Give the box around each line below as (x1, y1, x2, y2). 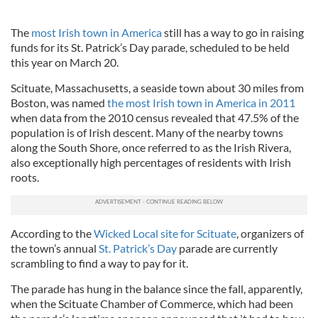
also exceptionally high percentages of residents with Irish (11, 155, 291, 169)
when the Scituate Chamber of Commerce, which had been (11, 297, 293, 310)
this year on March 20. (11, 55, 119, 69)
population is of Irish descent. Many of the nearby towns (11, 126, 283, 139)
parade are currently (177, 241, 278, 255)
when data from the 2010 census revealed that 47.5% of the (11, 111, 299, 124)
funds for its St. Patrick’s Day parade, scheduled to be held (11, 40, 290, 54)
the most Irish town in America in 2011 (107, 96, 295, 109)
